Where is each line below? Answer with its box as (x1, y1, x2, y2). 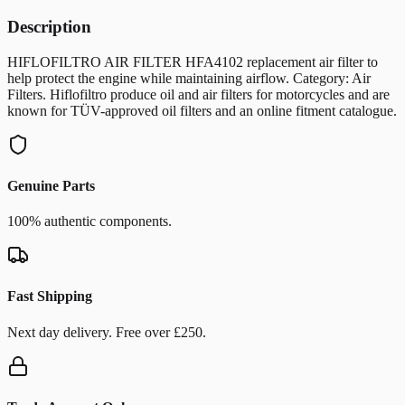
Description (7, 16, 91, 36)
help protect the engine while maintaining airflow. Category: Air (7, 70, 371, 86)
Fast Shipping (7, 288, 92, 305)
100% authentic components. (7, 213, 172, 230)
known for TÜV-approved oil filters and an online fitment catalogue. (7, 102, 397, 118)
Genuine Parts (7, 177, 95, 193)
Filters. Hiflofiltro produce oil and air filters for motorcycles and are (7, 86, 390, 102)
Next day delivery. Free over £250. (7, 324, 206, 340)
